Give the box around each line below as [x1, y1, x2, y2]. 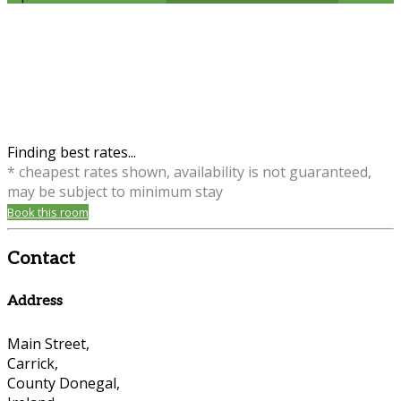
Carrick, [7, 354, 58, 374]
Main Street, [7, 334, 90, 354]
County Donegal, [7, 373, 120, 394]
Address [7, 293, 63, 311]
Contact [7, 247, 75, 269]
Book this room [7, 203, 89, 220]
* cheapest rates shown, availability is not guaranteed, [7, 161, 371, 182]
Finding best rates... [7, 141, 136, 162]
